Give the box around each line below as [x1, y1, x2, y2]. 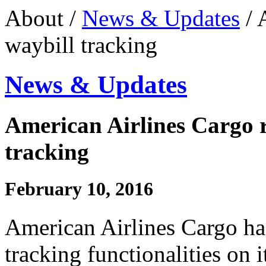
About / [5, 5, 82, 31]
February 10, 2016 [5, 178, 153, 200]
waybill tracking [5, 32, 157, 58]
